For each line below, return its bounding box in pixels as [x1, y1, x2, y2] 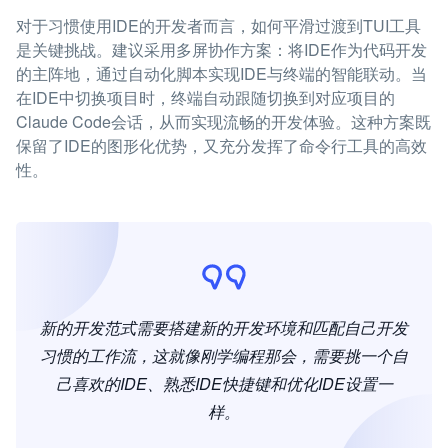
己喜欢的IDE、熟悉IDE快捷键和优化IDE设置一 [55, 372, 393, 395]
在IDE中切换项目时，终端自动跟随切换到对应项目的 [16, 86, 395, 109]
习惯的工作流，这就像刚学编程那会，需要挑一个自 [40, 344, 408, 367]
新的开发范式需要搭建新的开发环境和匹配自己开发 [40, 316, 408, 339]
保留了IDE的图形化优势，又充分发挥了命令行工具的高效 [16, 134, 427, 157]
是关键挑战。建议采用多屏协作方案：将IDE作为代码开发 [16, 38, 427, 61]
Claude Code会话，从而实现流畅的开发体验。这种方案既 [16, 110, 431, 133]
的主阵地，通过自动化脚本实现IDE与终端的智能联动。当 [16, 62, 427, 85]
